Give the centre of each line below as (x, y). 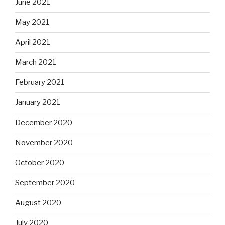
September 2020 (45, 183)
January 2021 (38, 103)
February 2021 (40, 83)
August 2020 (38, 203)
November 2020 (44, 143)
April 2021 (33, 42)
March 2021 (36, 63)
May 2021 (32, 22)
